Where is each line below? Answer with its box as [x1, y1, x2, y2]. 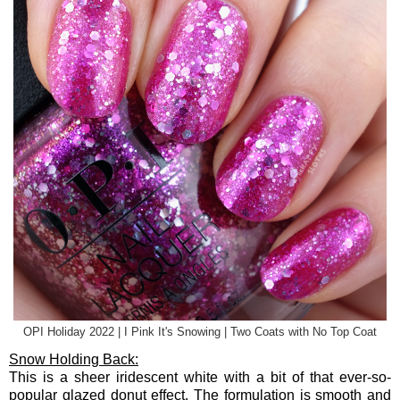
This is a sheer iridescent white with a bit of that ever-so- [9, 369, 391, 385]
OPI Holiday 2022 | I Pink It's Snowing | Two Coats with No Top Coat [23, 325, 377, 338]
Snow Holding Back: [9, 351, 138, 367]
